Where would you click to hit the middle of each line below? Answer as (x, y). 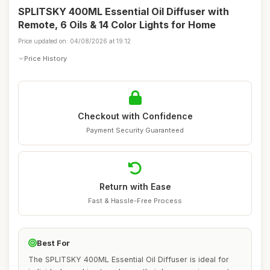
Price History (46, 58)
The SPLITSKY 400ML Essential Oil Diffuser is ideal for (129, 259)
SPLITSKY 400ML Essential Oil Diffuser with (124, 11)
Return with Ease (135, 187)
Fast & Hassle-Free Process (135, 201)
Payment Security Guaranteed (135, 130)
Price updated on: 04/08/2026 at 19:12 (74, 41)
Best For (53, 243)
